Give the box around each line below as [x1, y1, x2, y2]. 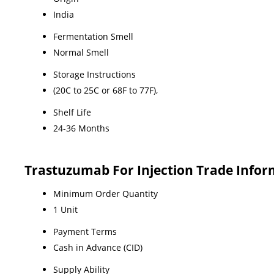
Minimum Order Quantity [53, 187, 158, 199]
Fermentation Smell [53, 30, 133, 42]
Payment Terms [53, 225, 117, 237]
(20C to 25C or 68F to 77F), [53, 84, 158, 96]
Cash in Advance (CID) [53, 241, 143, 253]
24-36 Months [53, 122, 109, 134]
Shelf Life [53, 106, 91, 118]
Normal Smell [53, 46, 109, 58]
